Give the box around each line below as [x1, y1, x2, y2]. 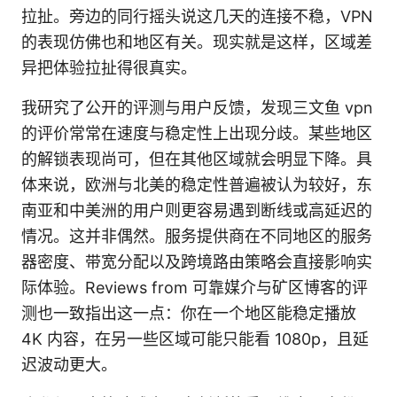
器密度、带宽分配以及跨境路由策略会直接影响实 [21, 253, 372, 272]
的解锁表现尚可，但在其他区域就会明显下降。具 [21, 150, 372, 169]
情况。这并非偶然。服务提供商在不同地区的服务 [21, 227, 372, 246]
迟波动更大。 [21, 355, 117, 375]
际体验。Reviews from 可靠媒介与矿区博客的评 [21, 278, 368, 298]
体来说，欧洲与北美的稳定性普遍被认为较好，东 [21, 175, 372, 195]
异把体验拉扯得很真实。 [21, 58, 197, 78]
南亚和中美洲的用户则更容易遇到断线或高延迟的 [21, 201, 372, 221]
